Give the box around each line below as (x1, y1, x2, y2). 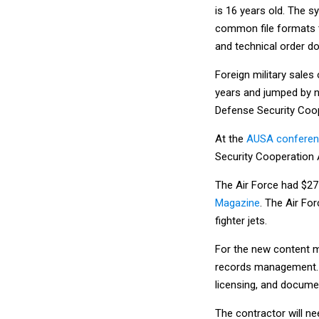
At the (215, 132, 246, 145)
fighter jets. (215, 214, 267, 227)
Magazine (215, 196, 260, 209)
